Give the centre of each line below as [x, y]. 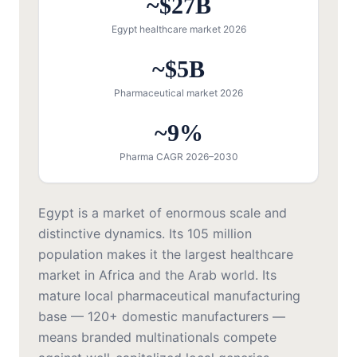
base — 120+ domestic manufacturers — [162, 317]
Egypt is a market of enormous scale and [163, 213]
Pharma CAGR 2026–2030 [178, 157]
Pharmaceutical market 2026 [178, 93]
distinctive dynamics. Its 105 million [145, 234]
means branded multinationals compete [157, 337]
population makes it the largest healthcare [166, 255]
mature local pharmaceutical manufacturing [169, 296]
